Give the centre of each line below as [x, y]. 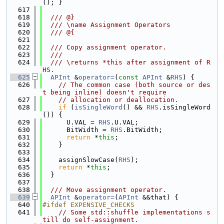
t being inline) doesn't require [104, 92]
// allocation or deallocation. [118, 100]
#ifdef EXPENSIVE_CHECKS [88, 205]
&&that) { [158, 197]
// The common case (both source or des [134, 85]
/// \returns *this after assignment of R [126, 62]
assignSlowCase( [80, 160]
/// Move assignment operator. [104, 190]
